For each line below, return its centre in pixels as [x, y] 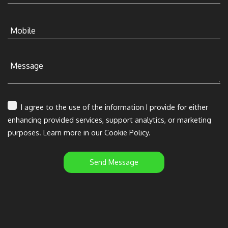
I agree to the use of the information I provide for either [113, 107]
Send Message [114, 162]
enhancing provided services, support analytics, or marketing [109, 119]
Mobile [23, 30]
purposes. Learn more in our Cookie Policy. [79, 132]
